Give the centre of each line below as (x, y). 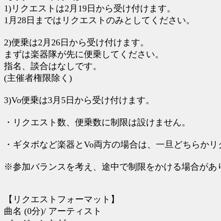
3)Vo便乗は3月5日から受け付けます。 (79, 100)
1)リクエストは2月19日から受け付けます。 (90, 8)
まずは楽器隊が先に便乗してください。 (84, 54)
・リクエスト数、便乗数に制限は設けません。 (97, 122)
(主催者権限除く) (38, 78)
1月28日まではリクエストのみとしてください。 (99, 20)
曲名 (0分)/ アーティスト (57, 211)
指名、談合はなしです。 (53, 66)
